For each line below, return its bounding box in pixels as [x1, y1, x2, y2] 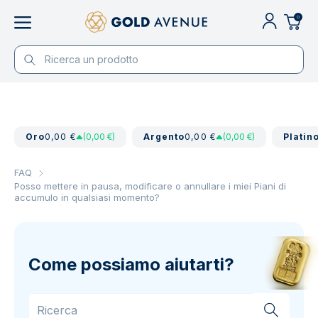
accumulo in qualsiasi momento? [14, 192, 160, 203]
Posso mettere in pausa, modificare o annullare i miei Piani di [14, 180, 286, 192]
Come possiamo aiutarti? [28, 254, 234, 275]
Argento [143, 131, 185, 142]
